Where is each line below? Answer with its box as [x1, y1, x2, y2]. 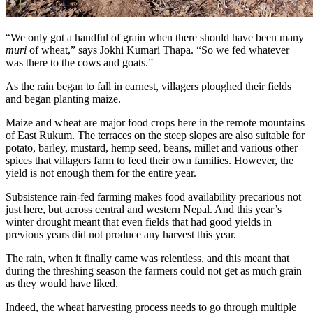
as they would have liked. [6, 277, 121, 290]
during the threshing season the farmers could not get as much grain [6, 265, 302, 277]
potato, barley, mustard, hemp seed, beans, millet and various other [6, 142, 298, 154]
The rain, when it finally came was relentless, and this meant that [6, 252, 289, 265]
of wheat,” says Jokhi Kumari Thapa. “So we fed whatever [27, 44, 289, 57]
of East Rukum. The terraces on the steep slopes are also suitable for [6, 129, 305, 142]
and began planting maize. [6, 93, 129, 105]
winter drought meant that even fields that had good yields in [6, 216, 272, 228]
